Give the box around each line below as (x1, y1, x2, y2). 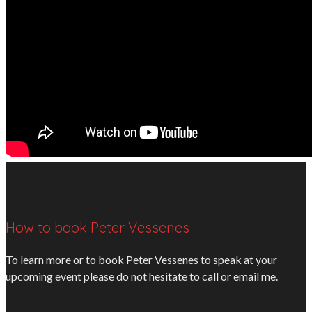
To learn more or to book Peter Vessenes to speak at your (6, 253, 277, 267)
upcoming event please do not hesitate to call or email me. (6, 270, 278, 283)
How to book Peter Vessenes (6, 219, 189, 237)
